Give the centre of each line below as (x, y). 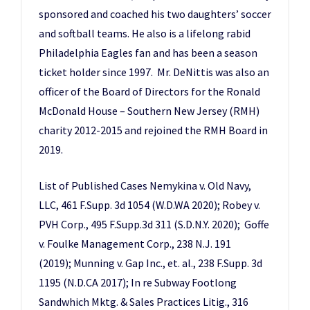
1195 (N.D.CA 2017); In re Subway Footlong (138, 282)
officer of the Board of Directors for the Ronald (149, 91)
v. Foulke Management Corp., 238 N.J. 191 (135, 244)
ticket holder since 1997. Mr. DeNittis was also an (154, 72)
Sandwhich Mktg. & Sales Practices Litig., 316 (144, 302)
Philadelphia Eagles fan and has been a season (148, 53)
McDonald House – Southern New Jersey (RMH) (149, 111)
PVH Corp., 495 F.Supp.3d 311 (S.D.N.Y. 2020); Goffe (154, 224)
